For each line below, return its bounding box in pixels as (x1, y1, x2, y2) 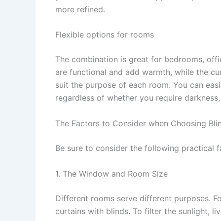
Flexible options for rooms (55, 30, 154, 40)
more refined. (55, 4, 105, 14)
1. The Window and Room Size (55, 168, 168, 179)
